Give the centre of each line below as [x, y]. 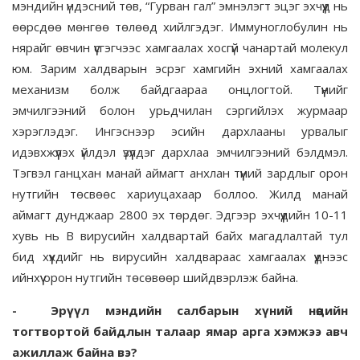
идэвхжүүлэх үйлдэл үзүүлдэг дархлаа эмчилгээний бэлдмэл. [180, 152]
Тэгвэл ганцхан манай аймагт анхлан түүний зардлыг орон [180, 173]
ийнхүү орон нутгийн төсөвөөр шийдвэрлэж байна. [155, 278]
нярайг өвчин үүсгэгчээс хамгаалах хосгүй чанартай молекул [180, 48]
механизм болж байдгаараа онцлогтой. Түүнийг [180, 90]
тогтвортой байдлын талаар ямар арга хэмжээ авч [180, 331]
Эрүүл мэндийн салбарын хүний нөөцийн [199, 311]
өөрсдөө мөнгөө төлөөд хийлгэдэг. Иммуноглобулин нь [180, 27]
